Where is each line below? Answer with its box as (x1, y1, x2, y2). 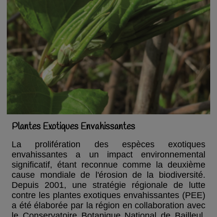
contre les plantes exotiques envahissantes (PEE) (12, 190, 205, 201)
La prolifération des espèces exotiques (12, 139, 205, 150)
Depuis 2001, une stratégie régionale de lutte (12, 180, 205, 190)
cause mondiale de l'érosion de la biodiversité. (12, 170, 205, 180)
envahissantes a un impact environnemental (12, 150, 205, 160)
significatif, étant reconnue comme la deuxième (12, 160, 205, 170)
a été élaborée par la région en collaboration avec (12, 201, 205, 211)
